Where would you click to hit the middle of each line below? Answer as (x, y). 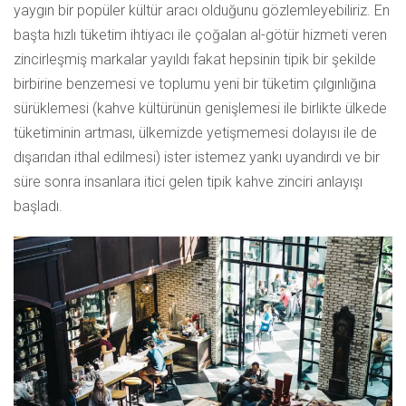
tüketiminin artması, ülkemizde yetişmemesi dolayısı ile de (195, 133)
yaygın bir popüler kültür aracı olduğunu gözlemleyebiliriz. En (202, 11)
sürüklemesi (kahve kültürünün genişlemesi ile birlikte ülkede (200, 109)
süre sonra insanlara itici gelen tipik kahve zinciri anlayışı (188, 182)
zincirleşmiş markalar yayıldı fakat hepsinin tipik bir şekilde (195, 60)
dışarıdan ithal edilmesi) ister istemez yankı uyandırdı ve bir (197, 158)
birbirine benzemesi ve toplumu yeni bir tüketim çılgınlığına (195, 84)
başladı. (38, 207)
